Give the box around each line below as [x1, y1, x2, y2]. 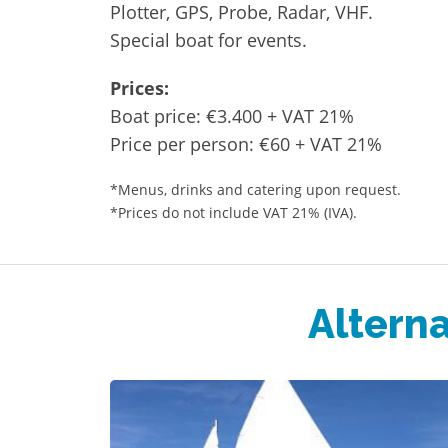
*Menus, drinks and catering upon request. [110, 179, 401, 199]
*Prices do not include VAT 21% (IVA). [110, 202, 357, 222]
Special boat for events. [110, 27, 307, 52]
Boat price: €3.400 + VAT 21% [110, 103, 354, 128]
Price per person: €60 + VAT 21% [110, 131, 382, 156]
